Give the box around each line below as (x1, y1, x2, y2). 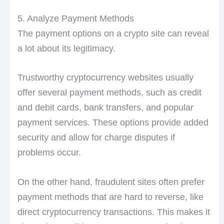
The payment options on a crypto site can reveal (17, 28, 209, 38)
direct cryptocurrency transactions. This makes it (17, 207, 210, 217)
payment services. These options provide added (17, 117, 208, 128)
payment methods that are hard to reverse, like (17, 192, 203, 202)
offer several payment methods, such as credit (17, 87, 201, 98)
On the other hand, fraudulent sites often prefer (17, 177, 204, 187)
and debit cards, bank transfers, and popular (17, 102, 193, 113)
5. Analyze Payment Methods (17, 13, 134, 23)
